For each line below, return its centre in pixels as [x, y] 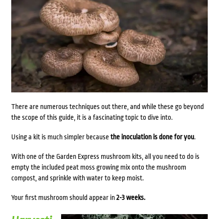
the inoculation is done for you [152, 137]
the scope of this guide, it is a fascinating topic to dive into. [92, 118]
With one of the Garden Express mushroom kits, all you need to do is [105, 157]
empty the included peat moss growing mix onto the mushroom [99, 167]
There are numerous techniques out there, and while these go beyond [107, 107]
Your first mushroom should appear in [63, 198]
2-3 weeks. [130, 198]
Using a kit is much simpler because [61, 137]
